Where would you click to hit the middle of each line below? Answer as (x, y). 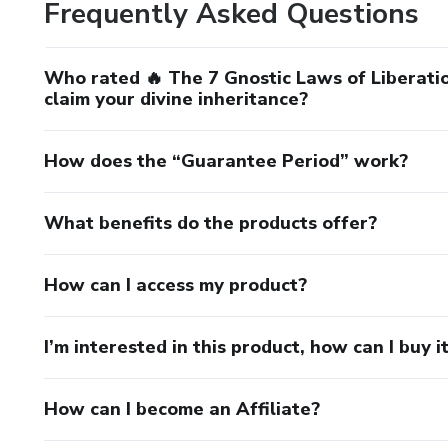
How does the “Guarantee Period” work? (226, 160)
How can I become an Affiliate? (182, 408)
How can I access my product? (175, 284)
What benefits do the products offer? (210, 222)
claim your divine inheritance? (176, 98)
